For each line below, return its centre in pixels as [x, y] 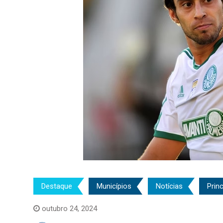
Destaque [57, 186]
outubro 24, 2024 [69, 208]
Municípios [114, 186]
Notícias [169, 186]
